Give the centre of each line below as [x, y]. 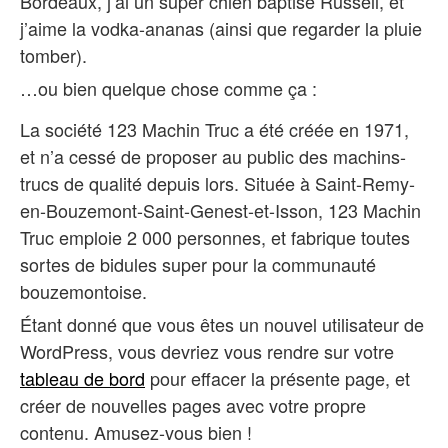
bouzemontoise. [83, 291]
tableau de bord [82, 377]
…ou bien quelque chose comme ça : [168, 87]
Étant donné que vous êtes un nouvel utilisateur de [222, 323]
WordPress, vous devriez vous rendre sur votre [207, 350]
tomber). [53, 55]
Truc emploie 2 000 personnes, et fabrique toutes [215, 237]
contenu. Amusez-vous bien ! [136, 431]
